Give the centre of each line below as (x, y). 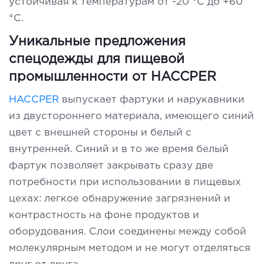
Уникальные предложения (97, 42)
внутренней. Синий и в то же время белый (119, 149)
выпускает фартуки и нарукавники (153, 100)
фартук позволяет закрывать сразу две (111, 166)
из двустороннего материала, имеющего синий (131, 116)
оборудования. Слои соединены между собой (128, 232)
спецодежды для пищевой (97, 59)
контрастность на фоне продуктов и (104, 215)
